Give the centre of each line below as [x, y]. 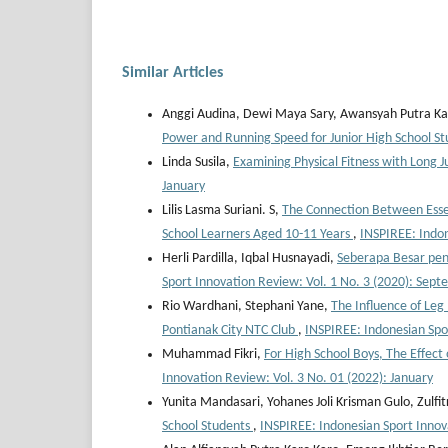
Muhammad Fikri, [213, 355]
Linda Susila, [197, 163]
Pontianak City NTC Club [230, 331]
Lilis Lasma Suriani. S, [222, 211]
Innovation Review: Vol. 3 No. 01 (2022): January [297, 379]
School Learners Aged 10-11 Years [257, 235]
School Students [207, 427]
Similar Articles [172, 73]
